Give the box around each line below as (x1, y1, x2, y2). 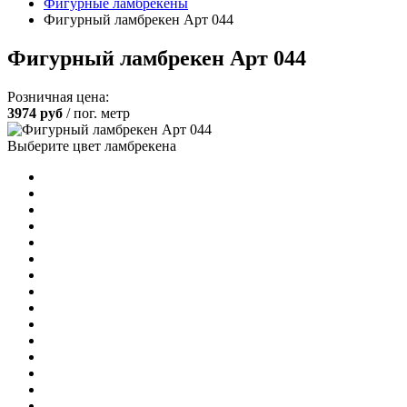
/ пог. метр (66, 104, 130, 121)
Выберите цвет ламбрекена (7, 137, 176, 154)
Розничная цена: (7, 88, 109, 104)
